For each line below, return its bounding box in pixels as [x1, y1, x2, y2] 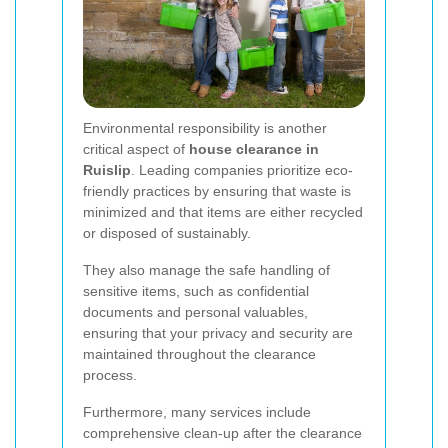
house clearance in [189, 141, 319, 158]
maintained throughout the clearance [83, 346, 316, 363]
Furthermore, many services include [83, 404, 311, 421]
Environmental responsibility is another [83, 120, 327, 137]
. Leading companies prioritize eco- [131, 162, 353, 179]
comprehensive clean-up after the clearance [83, 425, 362, 442]
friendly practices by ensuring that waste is [83, 183, 351, 200]
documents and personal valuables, [83, 304, 308, 321]
